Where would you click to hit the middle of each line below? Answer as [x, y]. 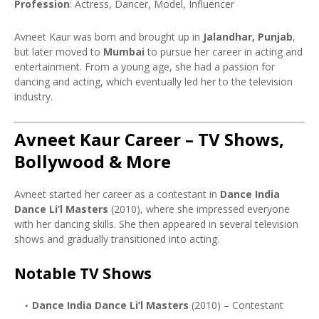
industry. [33, 96]
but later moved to [59, 52]
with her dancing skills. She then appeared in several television [156, 224]
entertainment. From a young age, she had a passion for [145, 67]
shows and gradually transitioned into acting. [117, 239]
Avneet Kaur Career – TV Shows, [149, 139]
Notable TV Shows [83, 273]
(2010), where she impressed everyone [199, 209]
